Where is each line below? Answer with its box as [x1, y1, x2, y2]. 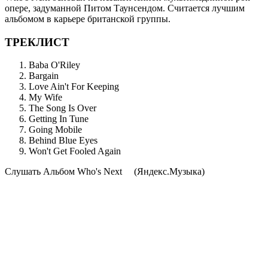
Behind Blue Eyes [29, 135, 98, 146]
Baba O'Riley [29, 60, 80, 71]
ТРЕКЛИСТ [5, 35, 69, 48]
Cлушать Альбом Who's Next [5, 166, 132, 177]
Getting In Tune [29, 114, 89, 124]
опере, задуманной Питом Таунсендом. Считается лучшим [5, 2, 245, 13]
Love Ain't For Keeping [29, 81, 119, 92]
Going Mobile [29, 124, 82, 135]
